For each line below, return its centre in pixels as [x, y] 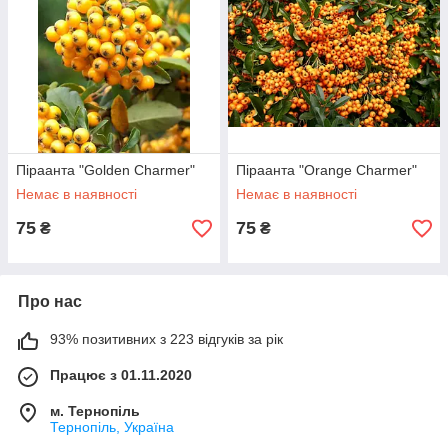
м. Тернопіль [95, 411]
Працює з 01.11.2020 [121, 375]
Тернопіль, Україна [112, 427]
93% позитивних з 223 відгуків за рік [166, 339]
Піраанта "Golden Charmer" [105, 170]
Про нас [50, 301]
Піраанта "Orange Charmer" [326, 170]
